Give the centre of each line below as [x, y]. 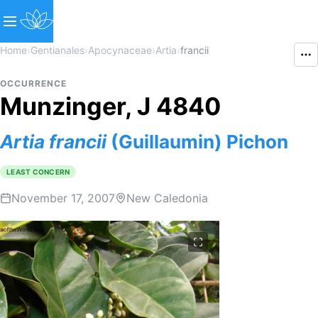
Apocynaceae [120, 50]
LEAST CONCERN [38, 172]
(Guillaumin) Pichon [197, 142]
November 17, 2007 [63, 198]
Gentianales [57, 50]
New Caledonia [167, 198]
